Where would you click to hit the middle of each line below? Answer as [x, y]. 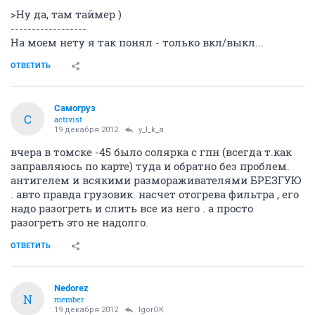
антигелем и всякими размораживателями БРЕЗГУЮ [156, 180]
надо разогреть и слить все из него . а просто [132, 208]
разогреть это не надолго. [79, 223]
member [69, 300]
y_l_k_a [151, 130]
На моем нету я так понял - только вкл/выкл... [137, 43]
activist [68, 120]
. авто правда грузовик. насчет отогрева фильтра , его [155, 194]
